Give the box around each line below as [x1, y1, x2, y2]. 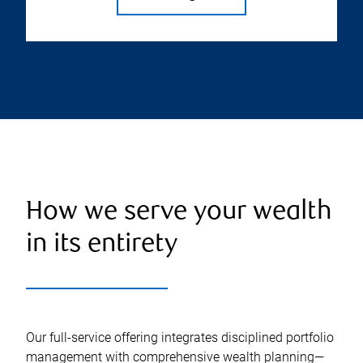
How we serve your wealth [26, 199, 332, 227]
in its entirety [26, 232, 177, 259]
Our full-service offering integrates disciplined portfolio [26, 330, 334, 346]
